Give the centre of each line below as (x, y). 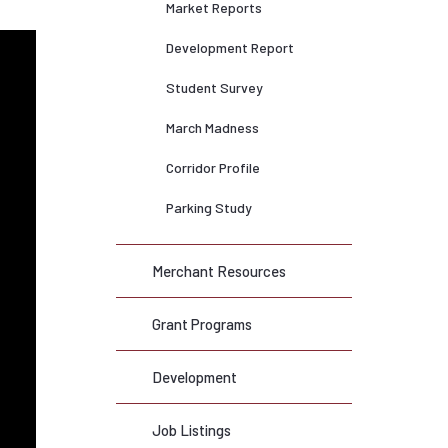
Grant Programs (202, 324)
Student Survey (214, 87)
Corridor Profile (213, 167)
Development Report (230, 47)
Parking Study (209, 207)
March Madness (212, 127)
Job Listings (191, 430)
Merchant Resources (219, 271)
